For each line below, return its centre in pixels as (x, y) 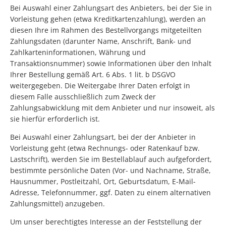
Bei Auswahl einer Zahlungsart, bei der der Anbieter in (103, 137)
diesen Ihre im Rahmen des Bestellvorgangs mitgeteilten (106, 30)
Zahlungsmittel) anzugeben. (58, 204)
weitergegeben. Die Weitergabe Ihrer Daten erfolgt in (100, 86)
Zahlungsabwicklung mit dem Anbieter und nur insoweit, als (112, 108)
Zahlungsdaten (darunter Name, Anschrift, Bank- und (101, 41)
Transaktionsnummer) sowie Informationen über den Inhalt (111, 64)
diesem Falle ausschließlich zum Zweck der (83, 97)
